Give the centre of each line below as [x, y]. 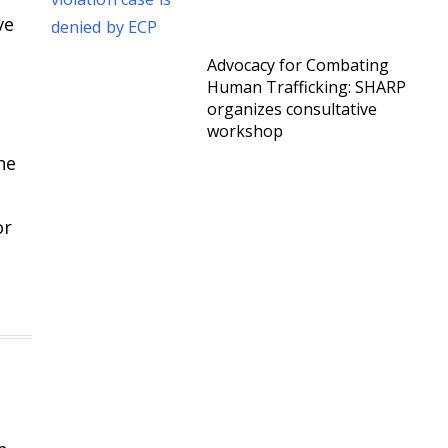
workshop [245, 131]
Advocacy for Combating [298, 65]
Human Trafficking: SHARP [306, 87]
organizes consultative [292, 109]
